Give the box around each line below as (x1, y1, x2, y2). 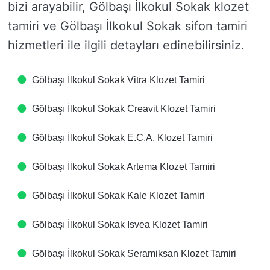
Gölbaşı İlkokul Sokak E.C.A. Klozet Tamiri (32, 133, 213, 143)
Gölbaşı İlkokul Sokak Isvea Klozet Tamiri (32, 219, 208, 230)
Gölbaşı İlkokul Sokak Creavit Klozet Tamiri (32, 104, 216, 114)
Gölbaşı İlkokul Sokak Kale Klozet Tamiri (32, 190, 205, 201)
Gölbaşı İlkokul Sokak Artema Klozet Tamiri (32, 162, 215, 172)
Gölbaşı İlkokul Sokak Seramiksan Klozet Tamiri (32, 248, 236, 259)
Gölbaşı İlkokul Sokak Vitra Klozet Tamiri (32, 75, 205, 85)
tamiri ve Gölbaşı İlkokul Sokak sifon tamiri (8, 19, 248, 33)
